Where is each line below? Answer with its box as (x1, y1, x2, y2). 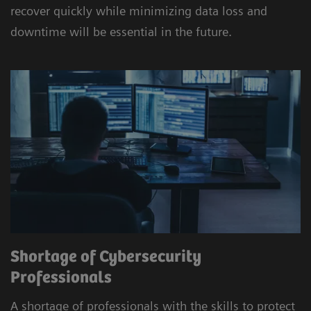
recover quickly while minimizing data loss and (10, 3, 267, 18)
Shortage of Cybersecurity (10, 247, 201, 267)
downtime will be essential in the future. (10, 24, 232, 39)
